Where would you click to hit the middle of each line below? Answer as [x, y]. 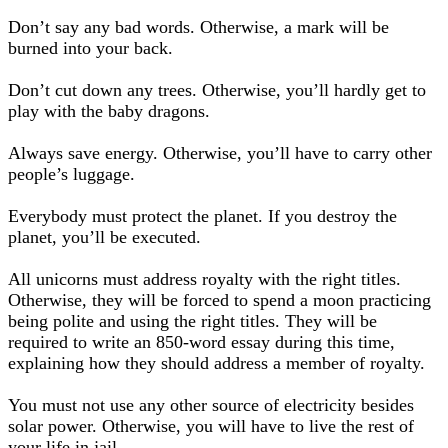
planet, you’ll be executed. [104, 237]
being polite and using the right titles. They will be [192, 321]
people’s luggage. [71, 174]
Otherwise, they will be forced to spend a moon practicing [219, 300]
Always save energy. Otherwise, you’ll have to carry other [220, 153]
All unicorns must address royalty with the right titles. [204, 279]
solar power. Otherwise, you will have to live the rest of [211, 426]
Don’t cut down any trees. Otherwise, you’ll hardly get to [217, 90]
